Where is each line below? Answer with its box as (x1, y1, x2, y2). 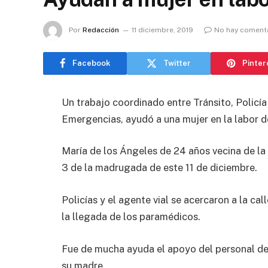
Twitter (163, 59, 191, 68)
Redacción (83, 25, 119, 34)
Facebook (72, 59, 111, 68)
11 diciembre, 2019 (132, 25, 193, 34)
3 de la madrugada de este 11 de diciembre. (62, 162, 257, 174)
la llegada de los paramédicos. (62, 210, 200, 223)
